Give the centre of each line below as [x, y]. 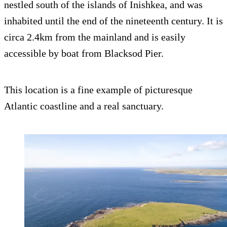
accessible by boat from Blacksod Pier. [84, 53]
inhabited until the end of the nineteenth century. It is [113, 21]
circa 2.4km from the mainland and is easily [95, 37]
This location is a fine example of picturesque [98, 89]
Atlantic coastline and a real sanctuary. [84, 106]
